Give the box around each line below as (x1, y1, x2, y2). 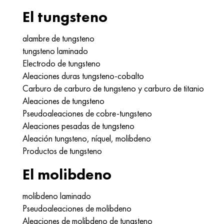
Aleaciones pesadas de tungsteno (22, 120, 134, 131)
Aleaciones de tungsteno (22, 95, 104, 106)
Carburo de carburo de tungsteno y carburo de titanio (22, 82, 204, 94)
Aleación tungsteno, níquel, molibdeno (22, 132, 151, 144)
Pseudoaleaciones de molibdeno (22, 202, 131, 214)
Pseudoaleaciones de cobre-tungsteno (22, 107, 152, 119)
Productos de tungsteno (22, 145, 102, 156)
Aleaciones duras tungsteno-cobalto (22, 70, 144, 81)
